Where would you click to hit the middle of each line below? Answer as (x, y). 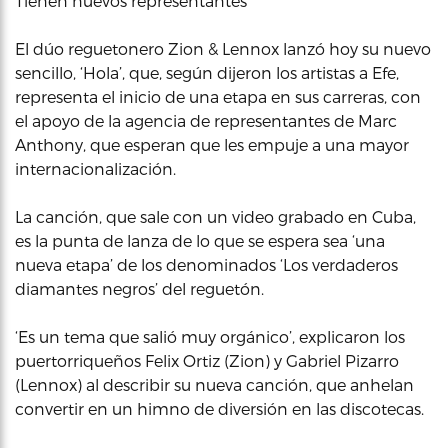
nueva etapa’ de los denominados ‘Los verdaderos (206, 264)
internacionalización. (95, 168)
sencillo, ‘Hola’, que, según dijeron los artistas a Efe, (207, 72)
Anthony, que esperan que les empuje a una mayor (212, 144)
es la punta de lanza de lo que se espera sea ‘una (200, 240)
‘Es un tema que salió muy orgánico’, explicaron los (210, 336)
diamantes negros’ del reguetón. (139, 288)
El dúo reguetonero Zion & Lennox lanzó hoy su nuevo (223, 48)
